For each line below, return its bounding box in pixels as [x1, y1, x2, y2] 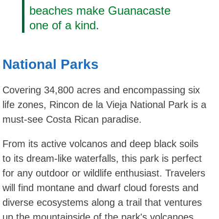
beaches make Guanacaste [29, 4, 171, 18]
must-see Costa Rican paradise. [2, 113, 142, 125]
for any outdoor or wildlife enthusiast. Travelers [2, 167, 205, 178]
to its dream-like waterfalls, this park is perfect [2, 153, 202, 164]
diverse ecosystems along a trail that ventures [2, 197, 202, 208]
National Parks [2, 56, 99, 72]
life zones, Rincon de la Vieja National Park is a [2, 99, 206, 110]
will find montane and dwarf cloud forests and [2, 182, 198, 193]
